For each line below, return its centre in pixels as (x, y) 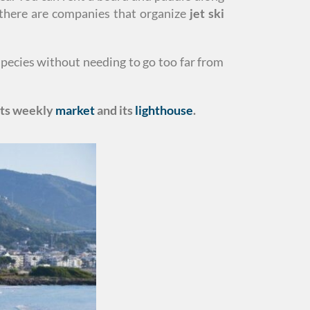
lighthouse (164, 110)
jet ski (207, 13)
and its (115, 110)
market (75, 110)
